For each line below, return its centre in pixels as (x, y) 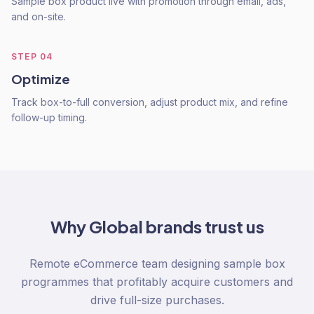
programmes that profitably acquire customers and (157, 282)
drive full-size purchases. (157, 300)
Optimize (41, 79)
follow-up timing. (49, 117)
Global (116, 226)
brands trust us (203, 226)
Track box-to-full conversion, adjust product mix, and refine (150, 102)
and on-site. (39, 16)
